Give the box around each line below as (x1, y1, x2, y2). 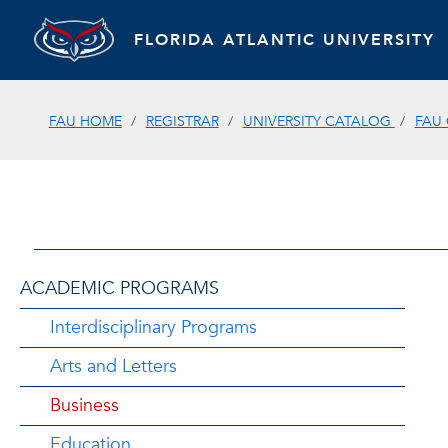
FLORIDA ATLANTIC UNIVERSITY (133, 28, 435, 51)
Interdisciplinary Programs (50, 315, 257, 340)
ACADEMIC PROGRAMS (20, 276, 219, 301)
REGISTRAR (145, 111, 219, 131)
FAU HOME (48, 111, 122, 131)
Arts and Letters (50, 354, 177, 379)
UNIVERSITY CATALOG (242, 111, 395, 131)
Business (50, 393, 119, 418)
